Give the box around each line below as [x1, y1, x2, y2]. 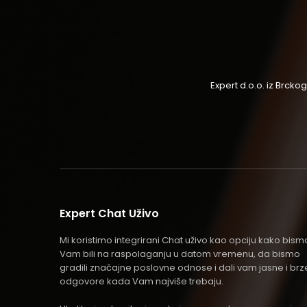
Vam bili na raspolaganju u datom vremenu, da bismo [60, 247, 300, 260]
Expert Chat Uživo [60, 206, 159, 221]
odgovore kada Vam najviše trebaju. [60, 275, 223, 288]
